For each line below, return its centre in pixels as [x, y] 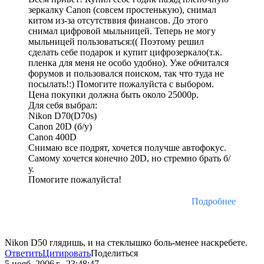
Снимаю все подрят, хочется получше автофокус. [127, 148]
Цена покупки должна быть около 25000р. [113, 95]
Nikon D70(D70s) [62, 116]
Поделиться [114, 253]
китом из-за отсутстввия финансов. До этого [118, 21]
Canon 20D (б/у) [60, 127]
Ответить [24, 253]
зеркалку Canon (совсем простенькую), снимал [122, 10]
